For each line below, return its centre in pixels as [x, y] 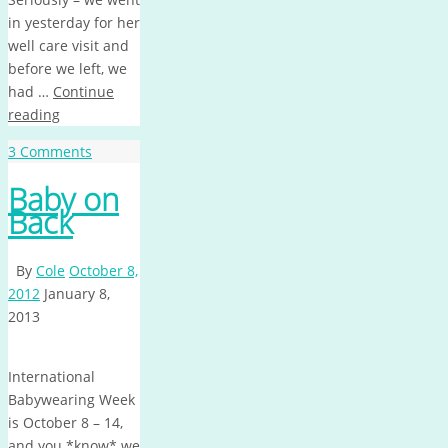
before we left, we [67, 68]
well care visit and [68, 45]
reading [34, 114]
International [51, 377]
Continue [83, 91]
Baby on [63, 198]
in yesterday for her [74, 22]
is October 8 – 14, [65, 423]
